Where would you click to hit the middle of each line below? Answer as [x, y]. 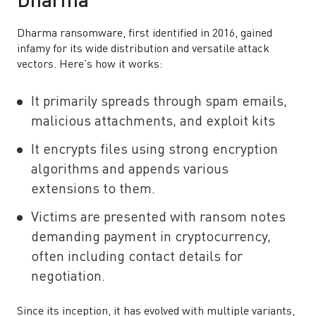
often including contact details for [137, 257]
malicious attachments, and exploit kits [153, 122]
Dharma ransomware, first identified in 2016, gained [145, 34]
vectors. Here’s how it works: [90, 65]
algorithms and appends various [130, 170]
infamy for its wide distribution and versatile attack [143, 49]
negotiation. [70, 277]
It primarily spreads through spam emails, [159, 102]
